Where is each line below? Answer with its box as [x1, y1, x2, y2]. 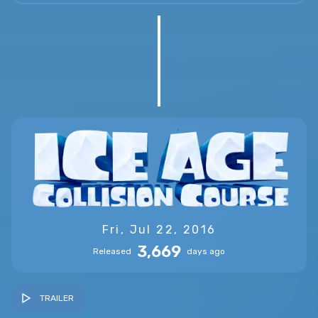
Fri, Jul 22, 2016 [102, 222, 216, 236]
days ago [187, 246, 225, 257]
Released [93, 246, 131, 257]
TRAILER [40, 292, 74, 303]
